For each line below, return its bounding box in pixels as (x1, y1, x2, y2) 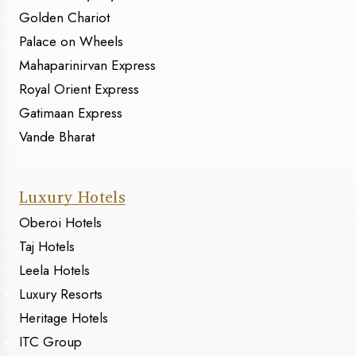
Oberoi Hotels (19, 213, 102, 233)
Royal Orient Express (19, 79, 139, 99)
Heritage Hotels (19, 308, 108, 328)
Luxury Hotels (19, 184, 126, 211)
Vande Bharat (19, 127, 95, 147)
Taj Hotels (19, 237, 75, 257)
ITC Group (19, 332, 82, 352)
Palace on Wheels (19, 32, 123, 52)
